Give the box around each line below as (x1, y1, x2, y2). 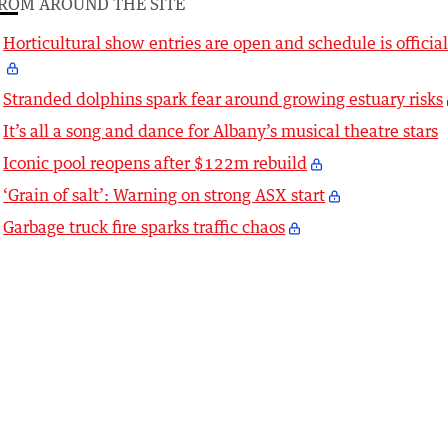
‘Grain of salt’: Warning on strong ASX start (3, 185, 326, 206)
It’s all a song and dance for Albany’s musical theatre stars (3, 121, 439, 142)
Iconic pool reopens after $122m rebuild (3, 153, 308, 174)
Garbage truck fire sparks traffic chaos (3, 217, 286, 238)
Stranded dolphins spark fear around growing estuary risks (3, 89, 444, 110)
